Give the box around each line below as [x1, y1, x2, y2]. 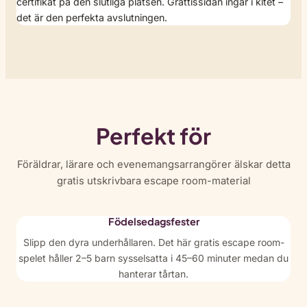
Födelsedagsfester [108, 214, 199, 228]
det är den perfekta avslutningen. [16, 11, 167, 23]
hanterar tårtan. [119, 268, 188, 280]
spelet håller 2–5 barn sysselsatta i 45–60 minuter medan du [19, 252, 288, 265]
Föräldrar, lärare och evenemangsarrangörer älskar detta [16, 158, 291, 171]
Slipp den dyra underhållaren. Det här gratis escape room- [23, 236, 284, 249]
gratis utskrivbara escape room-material [56, 174, 251, 187]
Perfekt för [96, 122, 211, 150]
